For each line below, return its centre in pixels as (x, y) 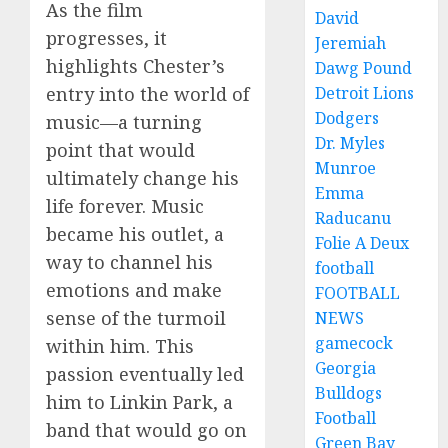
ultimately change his (142, 177)
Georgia (346, 368)
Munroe (346, 168)
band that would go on (146, 429)
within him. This (120, 345)
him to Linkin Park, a (139, 401)
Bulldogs (349, 393)
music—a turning (124, 121)
